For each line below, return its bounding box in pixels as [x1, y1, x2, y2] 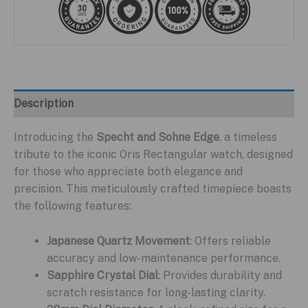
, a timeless [219, 130, 277, 144]
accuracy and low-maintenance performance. [47, 251, 280, 265]
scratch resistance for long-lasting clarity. [47, 285, 265, 299]
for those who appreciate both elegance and [14, 164, 243, 178]
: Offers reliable [190, 234, 271, 247]
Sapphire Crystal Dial [47, 268, 158, 282]
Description [14, 96, 74, 110]
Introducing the [14, 130, 96, 144]
